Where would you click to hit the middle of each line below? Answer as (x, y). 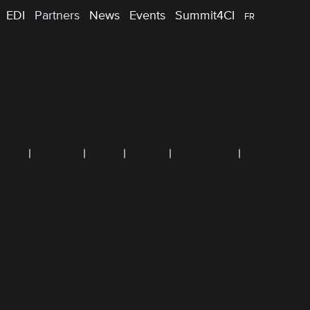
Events (147, 16)
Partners (57, 16)
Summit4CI (205, 16)
